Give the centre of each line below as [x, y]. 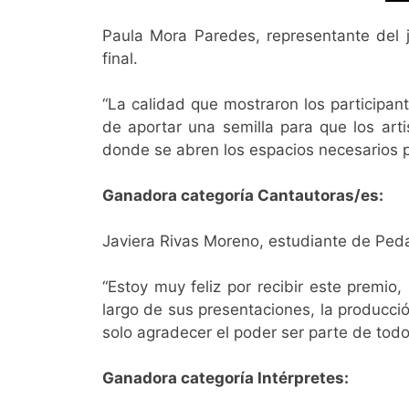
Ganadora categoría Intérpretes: [225, 378]
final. [122, 59]
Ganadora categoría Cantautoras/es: [243, 196]
